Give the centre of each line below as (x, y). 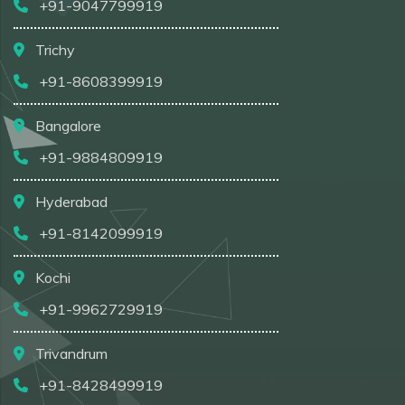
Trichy (53, 49)
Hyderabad (70, 201)
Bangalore (66, 125)
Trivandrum (70, 353)
